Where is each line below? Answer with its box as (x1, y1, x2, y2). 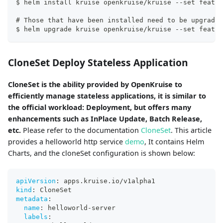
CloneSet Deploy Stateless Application (8, 56, 188, 70)
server (92, 204, 115, 212)
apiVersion (16, 177, 56, 185)
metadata (16, 195, 48, 203)
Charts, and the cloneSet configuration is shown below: (8, 148, 195, 158)
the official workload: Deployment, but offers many (8, 103, 191, 112)
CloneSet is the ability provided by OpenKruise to (8, 80, 182, 90)
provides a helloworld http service (8, 137, 125, 147)
